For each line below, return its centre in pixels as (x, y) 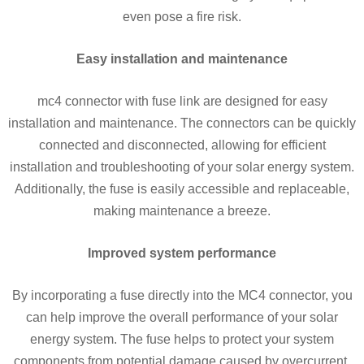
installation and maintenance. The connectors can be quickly (182, 123)
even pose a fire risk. (182, 16)
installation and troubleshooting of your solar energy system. (182, 167)
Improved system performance (182, 253)
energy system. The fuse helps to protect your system (182, 339)
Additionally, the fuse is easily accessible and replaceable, (182, 188)
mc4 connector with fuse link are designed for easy (182, 101)
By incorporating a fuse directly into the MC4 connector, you (182, 295)
